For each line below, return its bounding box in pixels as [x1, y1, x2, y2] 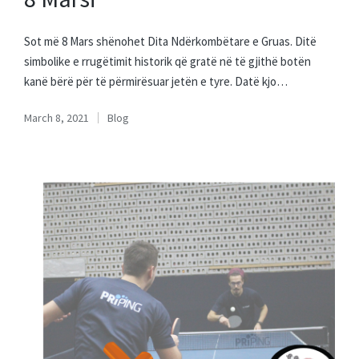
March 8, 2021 [24, 111, 89, 126]
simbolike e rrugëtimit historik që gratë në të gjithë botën [24, 54, 311, 70]
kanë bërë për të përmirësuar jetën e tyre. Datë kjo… [24, 74, 288, 90]
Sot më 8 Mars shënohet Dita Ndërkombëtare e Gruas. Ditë [24, 34, 317, 50]
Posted [106, 119, 141, 134]
